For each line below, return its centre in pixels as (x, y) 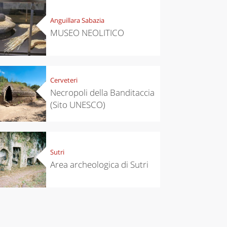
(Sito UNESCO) (78, 105)
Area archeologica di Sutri (99, 165)
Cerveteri (64, 80)
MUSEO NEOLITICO (87, 33)
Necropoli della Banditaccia (102, 93)
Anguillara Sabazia (77, 21)
